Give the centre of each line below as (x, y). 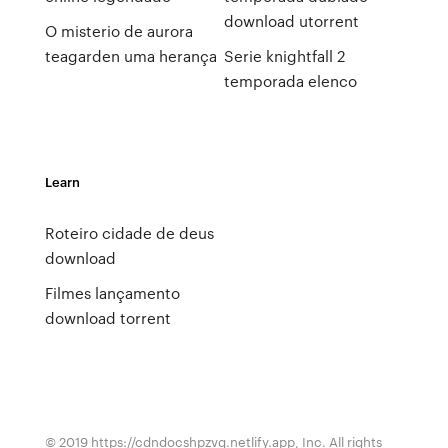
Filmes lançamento (112, 293)
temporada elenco (290, 81)
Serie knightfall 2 (284, 56)
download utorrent (291, 21)
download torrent (107, 318)
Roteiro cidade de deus (129, 233)
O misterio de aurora (118, 31)
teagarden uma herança (130, 56)
